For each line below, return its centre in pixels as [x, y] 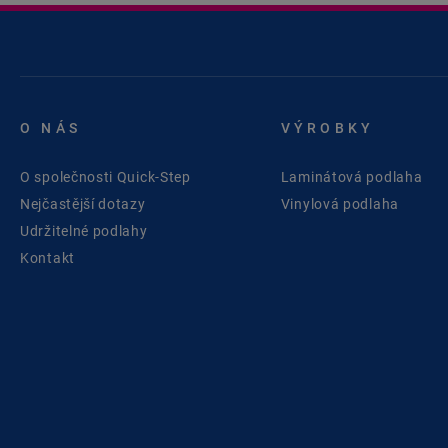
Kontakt [47, 257]
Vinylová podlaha [339, 203]
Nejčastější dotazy [83, 203]
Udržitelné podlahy [84, 230]
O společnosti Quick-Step [105, 176]
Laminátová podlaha [351, 176]
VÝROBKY [327, 127]
